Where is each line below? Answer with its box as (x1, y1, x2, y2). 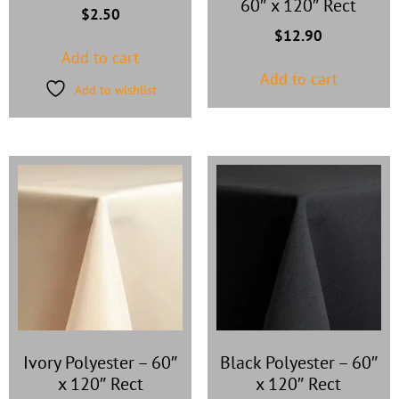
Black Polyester (219, 351, 335, 375)
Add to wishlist (74, 81, 157, 99)
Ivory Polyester (23, 351, 135, 375)
